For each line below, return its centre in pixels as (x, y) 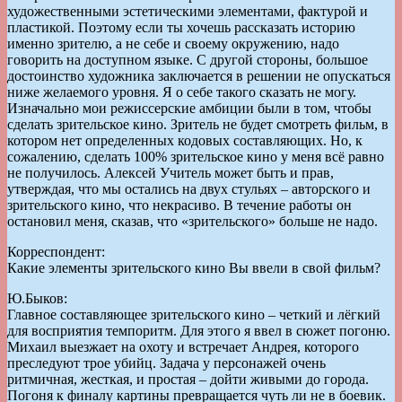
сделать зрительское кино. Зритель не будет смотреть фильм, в (198, 124)
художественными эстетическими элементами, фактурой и (188, 11)
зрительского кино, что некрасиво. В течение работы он (179, 205)
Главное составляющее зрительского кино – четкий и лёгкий (194, 314)
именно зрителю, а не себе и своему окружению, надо (173, 43)
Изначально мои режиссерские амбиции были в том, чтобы (189, 108)
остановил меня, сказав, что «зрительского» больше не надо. (192, 221)
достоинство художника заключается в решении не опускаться (199, 75)
